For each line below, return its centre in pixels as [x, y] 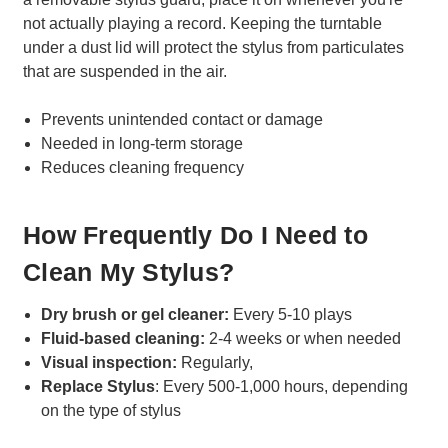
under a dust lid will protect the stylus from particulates [213, 48]
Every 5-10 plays [291, 315]
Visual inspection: [109, 363]
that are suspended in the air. [125, 72]
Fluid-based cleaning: [123, 339]
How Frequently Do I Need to [195, 234]
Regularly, [215, 363]
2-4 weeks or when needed [303, 339]
